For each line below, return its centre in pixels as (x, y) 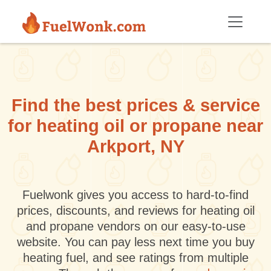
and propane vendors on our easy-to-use (135, 226)
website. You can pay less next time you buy (135, 242)
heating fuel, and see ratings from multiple (135, 258)
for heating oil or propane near (135, 126)
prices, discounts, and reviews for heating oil (135, 211)
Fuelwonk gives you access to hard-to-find (135, 195)
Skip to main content (48, 6)
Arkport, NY (135, 146)
